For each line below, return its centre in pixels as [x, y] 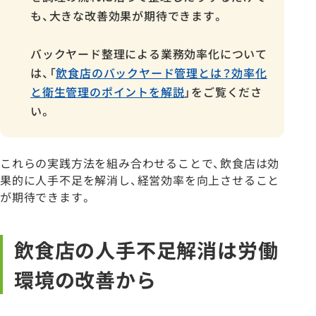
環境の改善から [85, 280]
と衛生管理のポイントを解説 [108, 92]
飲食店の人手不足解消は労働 [146, 250]
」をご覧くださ [224, 92]
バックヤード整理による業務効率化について [149, 54]
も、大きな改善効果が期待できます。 [127, 16]
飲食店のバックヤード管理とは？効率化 [162, 73]
